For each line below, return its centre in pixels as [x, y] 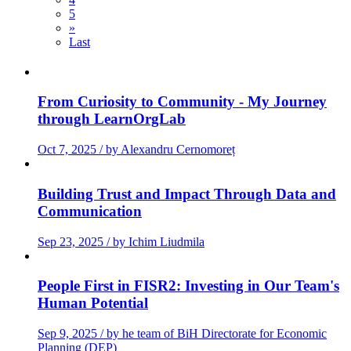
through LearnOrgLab [112, 119]
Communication [90, 211]
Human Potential [93, 303]
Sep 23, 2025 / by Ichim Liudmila [121, 241]
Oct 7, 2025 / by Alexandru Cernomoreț [136, 150]
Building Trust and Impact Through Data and [187, 194]
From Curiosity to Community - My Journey [182, 102]
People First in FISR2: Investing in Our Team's [188, 286]
